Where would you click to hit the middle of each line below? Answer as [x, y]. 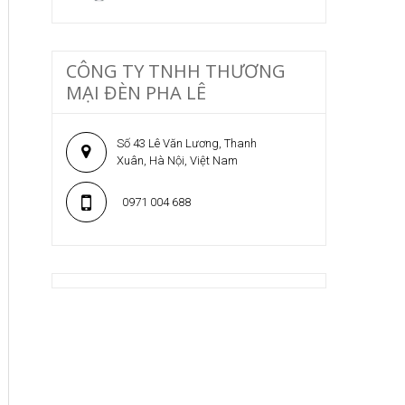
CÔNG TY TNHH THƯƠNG [175, 71]
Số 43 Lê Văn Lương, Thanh [186, 144]
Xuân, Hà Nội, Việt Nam [177, 161]
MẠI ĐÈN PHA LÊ [136, 92]
